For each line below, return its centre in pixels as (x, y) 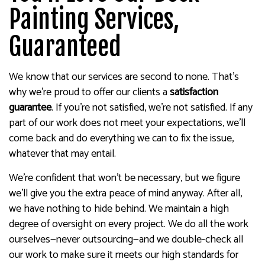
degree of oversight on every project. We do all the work (129, 224)
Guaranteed (65, 46)
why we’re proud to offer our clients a (89, 92)
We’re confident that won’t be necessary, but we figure (125, 178)
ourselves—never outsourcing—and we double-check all (126, 239)
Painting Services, (94, 19)
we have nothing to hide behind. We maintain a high (119, 209)
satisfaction (194, 92)
